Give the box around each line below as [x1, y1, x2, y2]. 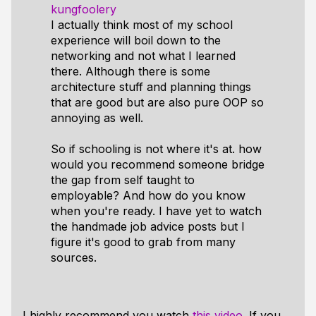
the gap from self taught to [51, 173, 195, 187]
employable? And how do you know [51, 188, 245, 202]
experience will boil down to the [51, 33, 221, 47]
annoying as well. [51, 111, 143, 125]
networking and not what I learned [51, 49, 236, 63]
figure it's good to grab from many [51, 235, 236, 249]
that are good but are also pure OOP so [51, 95, 264, 109]
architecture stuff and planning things [51, 80, 251, 94]
